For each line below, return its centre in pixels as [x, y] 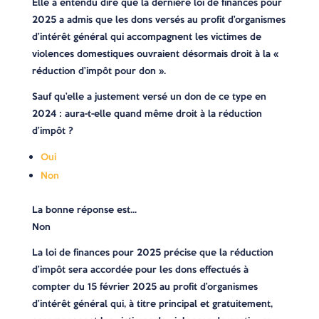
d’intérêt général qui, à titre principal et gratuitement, [152, 304]
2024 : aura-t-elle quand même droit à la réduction [147, 114]
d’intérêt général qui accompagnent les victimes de [146, 37]
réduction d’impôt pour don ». [99, 71]
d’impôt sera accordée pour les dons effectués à [140, 270]
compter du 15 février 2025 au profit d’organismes [145, 287]
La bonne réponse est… [84, 210]
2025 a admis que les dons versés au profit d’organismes [158, 20]
